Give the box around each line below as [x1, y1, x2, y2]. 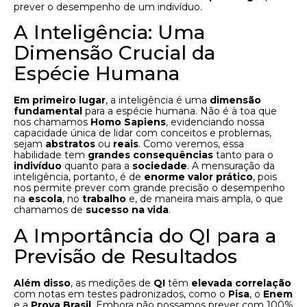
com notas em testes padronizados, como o [14, 287, 228, 300]
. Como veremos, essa [138, 138, 244, 151]
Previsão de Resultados [14, 244, 237, 268]
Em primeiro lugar [14, 94, 106, 107]
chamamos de [14, 204, 86, 217]
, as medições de [71, 276, 153, 289]
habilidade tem [14, 149, 88, 162]
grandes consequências [88, 149, 213, 162]
